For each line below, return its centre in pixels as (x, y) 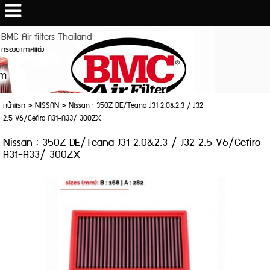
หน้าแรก (14, 106)
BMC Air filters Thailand (47, 37)
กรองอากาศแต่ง (23, 49)
